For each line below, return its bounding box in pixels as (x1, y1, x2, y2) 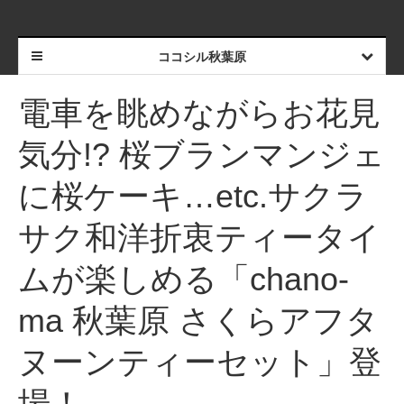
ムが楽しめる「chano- (18, 261, 349, 298)
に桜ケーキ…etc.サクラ (18, 178, 368, 215)
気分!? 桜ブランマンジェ (18, 136, 385, 173)
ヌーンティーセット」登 (18, 344, 381, 381)
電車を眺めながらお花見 (18, 95, 381, 132)
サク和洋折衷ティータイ (18, 219, 381, 256)
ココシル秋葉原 (157, 50, 246, 64)
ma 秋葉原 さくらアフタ (18, 302, 379, 339)
